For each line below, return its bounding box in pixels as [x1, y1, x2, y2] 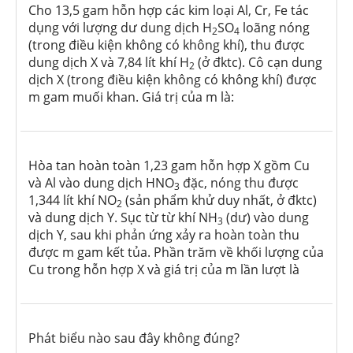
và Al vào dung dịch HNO [28, 174, 174, 192]
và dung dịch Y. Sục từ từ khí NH [28, 209, 217, 227]
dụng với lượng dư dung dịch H [28, 19, 212, 37]
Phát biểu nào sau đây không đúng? [28, 329, 240, 347]
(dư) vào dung [223, 209, 309, 227]
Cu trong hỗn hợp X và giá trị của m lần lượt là [28, 261, 299, 279]
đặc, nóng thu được [180, 174, 299, 192]
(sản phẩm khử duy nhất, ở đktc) [122, 191, 317, 210]
